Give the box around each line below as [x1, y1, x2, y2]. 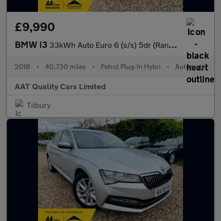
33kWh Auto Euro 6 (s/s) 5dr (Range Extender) [49, 40, 169, 49]
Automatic [175, 62, 207, 71]
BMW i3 [15, 39, 49, 50]
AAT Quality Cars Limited [15, 81, 106, 91]
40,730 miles [45, 62, 86, 71]
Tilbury [27, 100, 51, 110]
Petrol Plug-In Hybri [101, 62, 160, 71]
